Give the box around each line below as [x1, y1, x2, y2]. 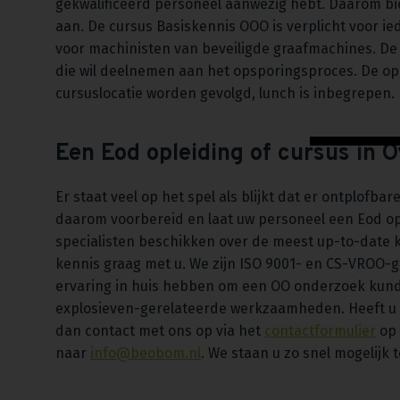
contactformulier [264, 321, 376, 339]
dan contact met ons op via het [55, 321, 264, 339]
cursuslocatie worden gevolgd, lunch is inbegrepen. [55, 84, 395, 102]
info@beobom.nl [90, 344, 201, 362]
